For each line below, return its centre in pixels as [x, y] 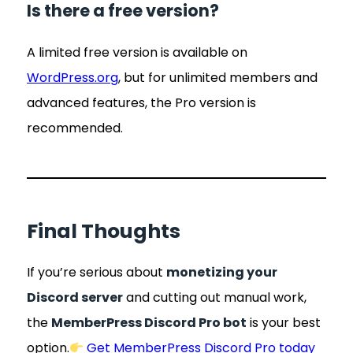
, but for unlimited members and [218, 77]
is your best [284, 323]
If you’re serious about [97, 273]
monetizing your [222, 273]
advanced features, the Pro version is [141, 102]
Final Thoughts [104, 231]
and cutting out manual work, [215, 298]
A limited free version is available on [137, 52]
